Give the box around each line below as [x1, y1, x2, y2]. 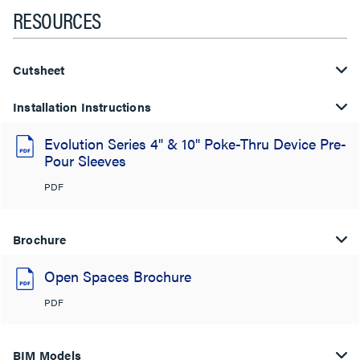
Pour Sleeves [44, 150, 126, 170]
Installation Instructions [13, 98, 151, 115]
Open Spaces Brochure [44, 266, 191, 286]
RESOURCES [13, 3, 101, 35]
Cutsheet [13, 61, 65, 78]
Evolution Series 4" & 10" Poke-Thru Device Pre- [44, 133, 346, 153]
